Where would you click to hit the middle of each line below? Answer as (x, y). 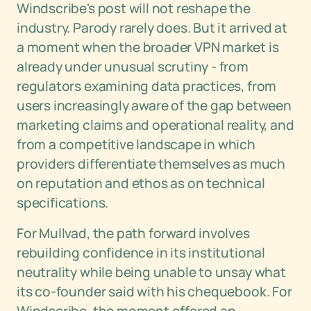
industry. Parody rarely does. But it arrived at (152, 28)
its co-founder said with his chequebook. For (154, 292)
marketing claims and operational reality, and (155, 125)
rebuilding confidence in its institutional (141, 253)
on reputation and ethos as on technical (141, 183)
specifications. (63, 203)
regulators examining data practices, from (147, 86)
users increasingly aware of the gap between (154, 106)
